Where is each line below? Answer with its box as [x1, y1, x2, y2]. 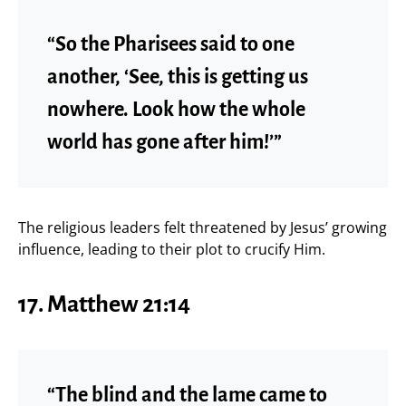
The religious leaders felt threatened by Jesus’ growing [18, 217, 387, 237]
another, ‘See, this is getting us [47, 65, 308, 88]
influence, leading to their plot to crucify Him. [18, 238, 325, 259]
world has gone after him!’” [47, 130, 282, 153]
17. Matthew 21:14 [18, 291, 190, 317]
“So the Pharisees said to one [47, 33, 295, 55]
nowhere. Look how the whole [47, 98, 305, 121]
